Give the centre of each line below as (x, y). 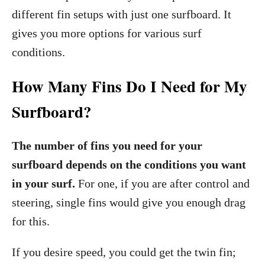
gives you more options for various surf (107, 33)
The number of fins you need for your (107, 146)
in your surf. (43, 183)
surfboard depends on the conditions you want (129, 164)
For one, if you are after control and (162, 183)
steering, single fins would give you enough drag (129, 202)
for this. (31, 221)
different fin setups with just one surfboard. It (122, 14)
